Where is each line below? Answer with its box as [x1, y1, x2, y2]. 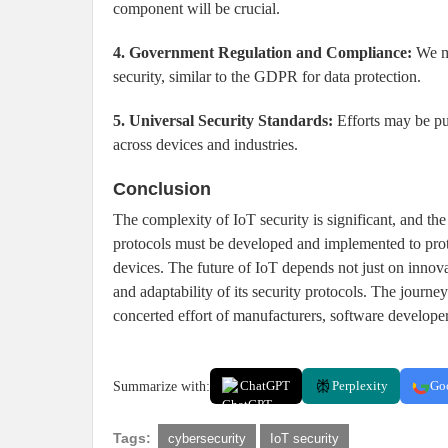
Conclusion [113, 179, 211, 200]
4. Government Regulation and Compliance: [113, 44, 412, 62]
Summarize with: [113, 378, 210, 395]
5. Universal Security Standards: [113, 112, 333, 130]
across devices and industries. [113, 136, 298, 154]
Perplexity [332, 378, 388, 394]
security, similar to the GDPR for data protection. [113, 68, 421, 86]
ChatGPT [240, 378, 290, 394]
